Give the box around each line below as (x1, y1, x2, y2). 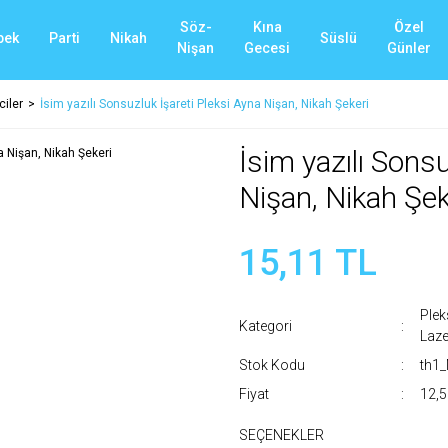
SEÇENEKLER (239, 427, 324, 443)
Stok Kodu (239, 357, 305, 373)
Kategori (239, 317, 292, 334)
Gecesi (244, 40, 290, 56)
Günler (387, 40, 431, 56)
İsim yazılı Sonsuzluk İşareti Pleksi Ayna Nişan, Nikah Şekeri (40, 97, 369, 111)
